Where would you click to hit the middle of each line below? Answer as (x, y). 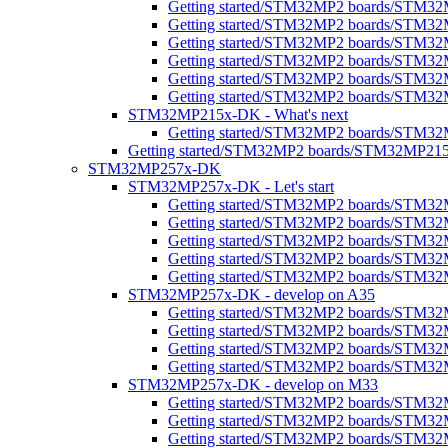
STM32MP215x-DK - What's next (238, 114)
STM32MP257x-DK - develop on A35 (251, 294)
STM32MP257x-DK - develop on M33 (253, 384)
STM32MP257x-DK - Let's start (231, 186)
